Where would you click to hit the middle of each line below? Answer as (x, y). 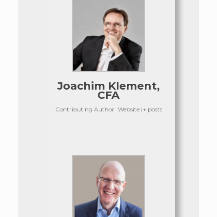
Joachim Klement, (108, 86)
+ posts (152, 109)
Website (128, 109)
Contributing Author (85, 109)
